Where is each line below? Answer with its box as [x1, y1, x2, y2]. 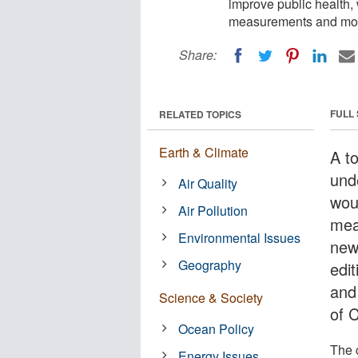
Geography [178, 255, 242, 274]
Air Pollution [178, 201, 249, 220]
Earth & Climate [159, 142, 249, 161]
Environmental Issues [178, 228, 301, 247]
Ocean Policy [178, 319, 255, 338]
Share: [179, 46, 217, 64]
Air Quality [178, 173, 238, 193]
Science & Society [159, 288, 263, 307]
